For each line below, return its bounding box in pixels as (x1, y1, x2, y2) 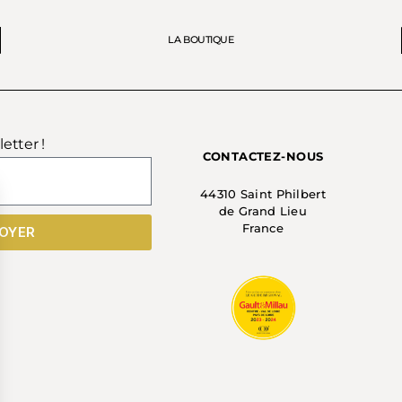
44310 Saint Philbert (199, 186, 326, 201)
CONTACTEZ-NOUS (202, 148, 324, 163)
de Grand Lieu (219, 203, 307, 218)
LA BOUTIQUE (168, 33, 234, 46)
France (242, 220, 284, 235)
